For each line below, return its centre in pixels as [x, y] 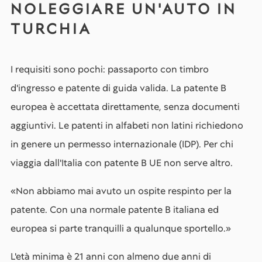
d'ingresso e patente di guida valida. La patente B [118, 88]
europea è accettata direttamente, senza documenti [125, 107]
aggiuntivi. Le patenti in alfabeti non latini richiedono [127, 125]
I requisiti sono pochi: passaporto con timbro [110, 69]
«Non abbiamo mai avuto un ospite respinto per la [121, 191]
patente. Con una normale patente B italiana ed [115, 210]
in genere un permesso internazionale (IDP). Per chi [122, 144]
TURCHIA [51, 29]
